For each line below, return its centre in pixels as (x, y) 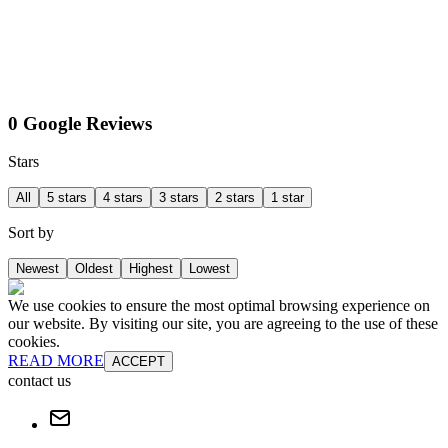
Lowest (209, 269)
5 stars (67, 198)
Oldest (94, 269)
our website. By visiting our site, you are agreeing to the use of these (223, 324)
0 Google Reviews (80, 123)
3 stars (179, 198)
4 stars (123, 198)
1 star (287, 198)
